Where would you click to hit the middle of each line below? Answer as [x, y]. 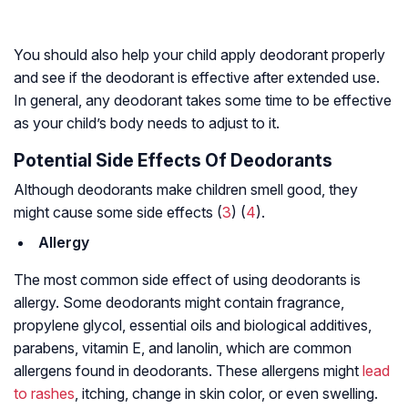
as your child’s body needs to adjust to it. [147, 123]
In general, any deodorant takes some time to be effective [203, 101]
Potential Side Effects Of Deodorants [173, 161]
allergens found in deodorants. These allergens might [188, 371]
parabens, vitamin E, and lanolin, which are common [183, 348]
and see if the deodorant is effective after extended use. [197, 78]
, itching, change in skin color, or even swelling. [226, 394]
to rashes [44, 394]
